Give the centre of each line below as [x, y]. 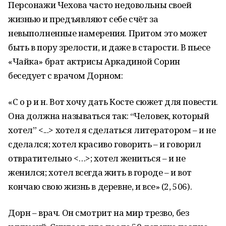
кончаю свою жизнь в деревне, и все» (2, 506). [100, 186]
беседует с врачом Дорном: [66, 75]
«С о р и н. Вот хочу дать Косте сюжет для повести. [113, 102]
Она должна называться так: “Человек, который [109, 116]
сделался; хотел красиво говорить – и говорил [105, 144]
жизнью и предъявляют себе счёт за [83, 19]
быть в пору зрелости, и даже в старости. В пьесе [109, 47]
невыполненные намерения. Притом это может [108, 33]
